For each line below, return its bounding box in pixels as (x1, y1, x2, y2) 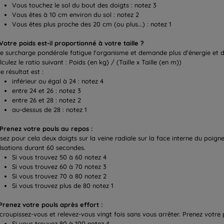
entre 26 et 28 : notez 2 (12, 95, 81, 104)
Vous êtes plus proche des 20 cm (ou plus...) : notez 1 (12, 19, 171, 28)
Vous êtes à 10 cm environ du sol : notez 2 (12, 10, 139, 18)
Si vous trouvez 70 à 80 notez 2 (12, 171, 106, 180)
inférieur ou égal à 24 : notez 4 (12, 76, 103, 85)
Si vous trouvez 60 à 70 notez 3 (12, 162, 106, 170)
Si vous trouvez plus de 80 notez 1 (12, 181, 113, 189)
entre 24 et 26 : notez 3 (12, 86, 81, 94)
